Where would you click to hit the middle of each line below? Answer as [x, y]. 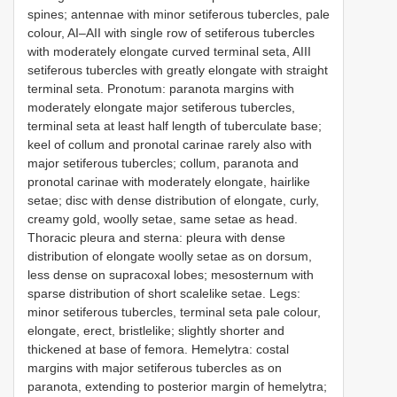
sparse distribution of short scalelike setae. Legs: [164, 293]
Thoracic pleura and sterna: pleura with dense [156, 237]
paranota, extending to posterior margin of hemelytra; [177, 386]
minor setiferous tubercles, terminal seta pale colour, [174, 311]
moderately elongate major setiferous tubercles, [161, 107]
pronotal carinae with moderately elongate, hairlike [169, 181]
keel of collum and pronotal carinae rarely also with [170, 144]
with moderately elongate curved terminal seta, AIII [169, 51]
